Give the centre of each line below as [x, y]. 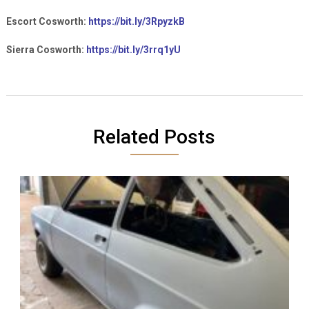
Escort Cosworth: [47, 22]
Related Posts [154, 137]
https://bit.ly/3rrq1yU [133, 50]
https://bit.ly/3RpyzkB [136, 22]
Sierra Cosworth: [46, 50]
